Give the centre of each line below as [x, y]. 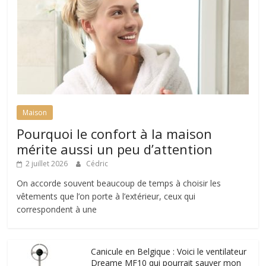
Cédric [97, 163]
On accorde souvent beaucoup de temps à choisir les [119, 183]
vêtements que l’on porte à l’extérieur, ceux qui [106, 196]
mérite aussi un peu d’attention [115, 149]
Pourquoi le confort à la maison [115, 133]
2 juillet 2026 [47, 163]
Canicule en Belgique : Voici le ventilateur [169, 251]
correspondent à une [57, 209]
